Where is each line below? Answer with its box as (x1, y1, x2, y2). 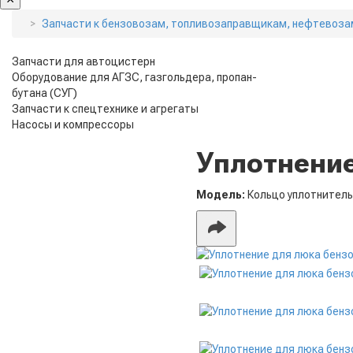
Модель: (196, 188, 245, 201)
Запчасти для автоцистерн (12, 54, 155, 68)
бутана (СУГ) (12, 86, 77, 99)
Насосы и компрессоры (12, 117, 134, 131)
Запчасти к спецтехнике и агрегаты (12, 102, 199, 115)
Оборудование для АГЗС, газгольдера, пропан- (12, 70, 257, 84)
